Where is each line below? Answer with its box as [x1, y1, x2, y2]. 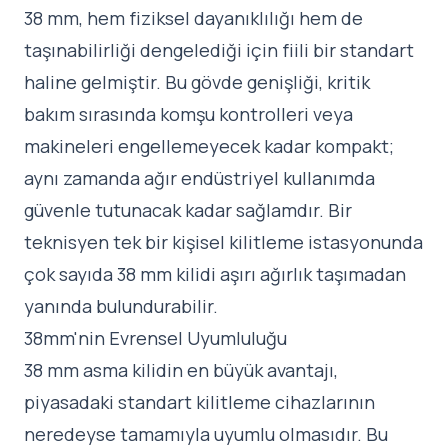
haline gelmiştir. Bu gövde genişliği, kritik [24, 70, 370, 95]
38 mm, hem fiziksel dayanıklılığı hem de [24, 6, 363, 31]
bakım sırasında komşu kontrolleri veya [24, 102, 353, 127]
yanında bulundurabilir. [24, 294, 218, 319]
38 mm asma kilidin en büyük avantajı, [24, 358, 338, 383]
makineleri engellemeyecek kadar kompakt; [24, 134, 394, 159]
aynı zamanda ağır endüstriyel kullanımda [24, 166, 375, 191]
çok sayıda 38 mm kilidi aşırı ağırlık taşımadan [24, 262, 406, 287]
